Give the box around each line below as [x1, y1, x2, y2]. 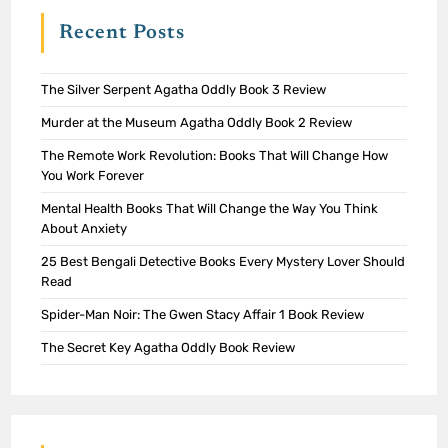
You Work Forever [41, 168, 145, 184]
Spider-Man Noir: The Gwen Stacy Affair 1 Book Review [41, 307, 365, 323]
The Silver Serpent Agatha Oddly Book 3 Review [41, 82, 327, 98]
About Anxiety [41, 221, 128, 237]
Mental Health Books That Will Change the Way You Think [41, 201, 379, 217]
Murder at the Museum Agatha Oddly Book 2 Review [41, 115, 353, 131]
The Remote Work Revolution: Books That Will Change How [41, 148, 389, 164]
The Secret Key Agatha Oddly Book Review [41, 340, 296, 356]
